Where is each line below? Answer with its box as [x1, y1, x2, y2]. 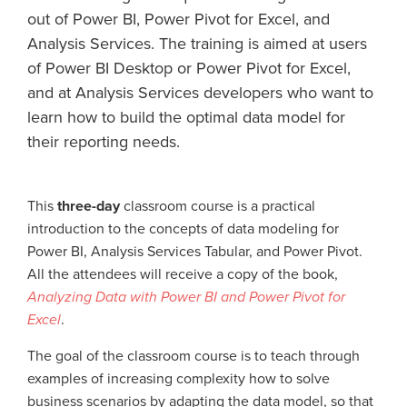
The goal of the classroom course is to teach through [27, 347, 360, 365]
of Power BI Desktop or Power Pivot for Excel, [27, 58, 351, 78]
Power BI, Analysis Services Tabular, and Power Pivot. [27, 243, 362, 261]
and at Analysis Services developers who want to [27, 83, 373, 103]
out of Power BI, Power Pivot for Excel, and [27, 9, 330, 29]
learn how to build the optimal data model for [27, 107, 345, 127]
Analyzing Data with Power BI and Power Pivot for [27, 288, 345, 306]
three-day [57, 197, 120, 215]
